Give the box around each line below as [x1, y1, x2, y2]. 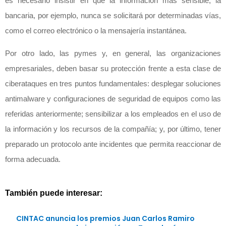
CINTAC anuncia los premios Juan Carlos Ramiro [16, 213, 195, 224]
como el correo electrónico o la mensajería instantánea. [5, 26, 187, 35]
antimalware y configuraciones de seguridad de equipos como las [5, 94, 221, 103]
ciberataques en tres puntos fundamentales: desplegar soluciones [5, 79, 221, 88]
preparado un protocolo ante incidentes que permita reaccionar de [5, 140, 221, 149]
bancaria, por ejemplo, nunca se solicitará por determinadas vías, [5, 11, 221, 20]
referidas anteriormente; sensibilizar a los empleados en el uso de [5, 109, 221, 119]
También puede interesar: [5, 189, 102, 198]
